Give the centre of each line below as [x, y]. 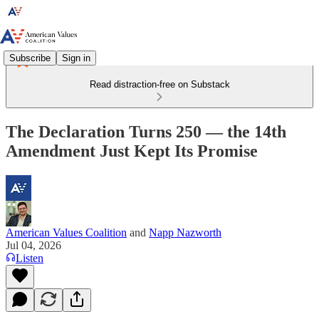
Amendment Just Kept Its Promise [132, 151]
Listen [30, 258]
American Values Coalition [66, 232]
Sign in [76, 58]
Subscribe [30, 58]
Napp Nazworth [185, 232]
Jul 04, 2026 [33, 245]
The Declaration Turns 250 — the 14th [146, 131]
